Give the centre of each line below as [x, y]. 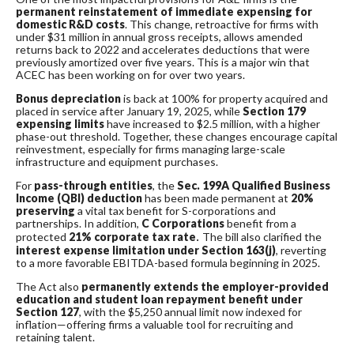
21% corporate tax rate [132, 236]
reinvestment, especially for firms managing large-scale [151, 149]
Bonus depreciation [68, 98]
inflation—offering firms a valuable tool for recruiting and [154, 324]
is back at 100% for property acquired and [224, 98]
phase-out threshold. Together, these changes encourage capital [177, 136]
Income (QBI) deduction [79, 198]
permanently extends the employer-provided [205, 286]
